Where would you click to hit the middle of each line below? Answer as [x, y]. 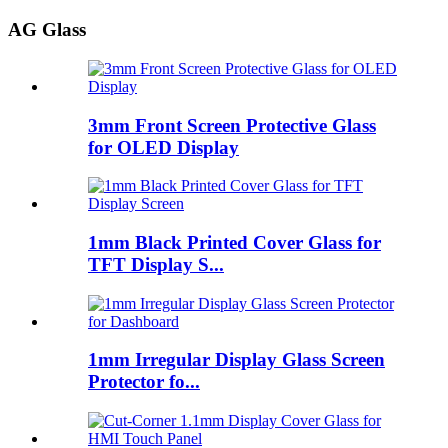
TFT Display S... [156, 264]
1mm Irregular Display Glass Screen [236, 360]
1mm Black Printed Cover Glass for [234, 242]
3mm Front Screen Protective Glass [232, 125]
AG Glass [47, 30]
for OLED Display [163, 147]
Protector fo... [144, 382]
